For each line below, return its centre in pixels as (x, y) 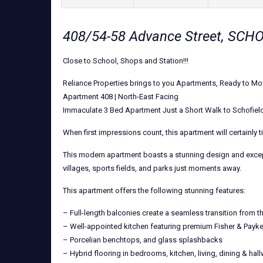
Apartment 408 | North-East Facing (121, 97)
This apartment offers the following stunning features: (154, 190)
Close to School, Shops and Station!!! (126, 61)
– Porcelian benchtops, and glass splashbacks (143, 240)
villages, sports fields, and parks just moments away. (152, 168)
